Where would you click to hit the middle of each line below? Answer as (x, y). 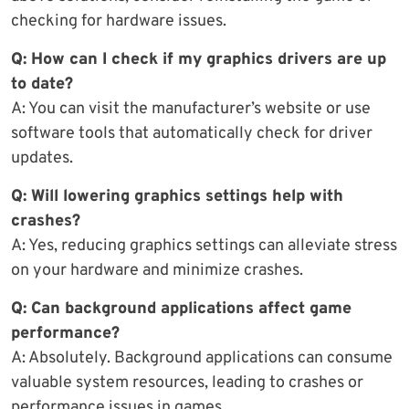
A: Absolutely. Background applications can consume (202, 358)
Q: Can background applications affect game (181, 309)
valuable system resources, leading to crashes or (187, 383)
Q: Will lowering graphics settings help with (177, 196)
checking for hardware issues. (119, 21)
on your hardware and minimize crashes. (157, 270)
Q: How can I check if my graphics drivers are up (199, 59)
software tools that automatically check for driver (192, 133)
